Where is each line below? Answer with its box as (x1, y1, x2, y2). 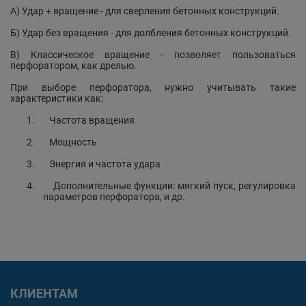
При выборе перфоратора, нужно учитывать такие (10, 82, 296, 93)
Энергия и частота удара (49, 158, 161, 169)
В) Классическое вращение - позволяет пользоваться (10, 49, 296, 60)
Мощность (49, 137, 97, 148)
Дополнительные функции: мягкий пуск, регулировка (53, 180, 296, 191)
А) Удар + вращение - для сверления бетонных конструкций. (10, 5, 279, 16)
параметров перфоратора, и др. (43, 191, 185, 202)
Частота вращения (49, 115, 135, 126)
